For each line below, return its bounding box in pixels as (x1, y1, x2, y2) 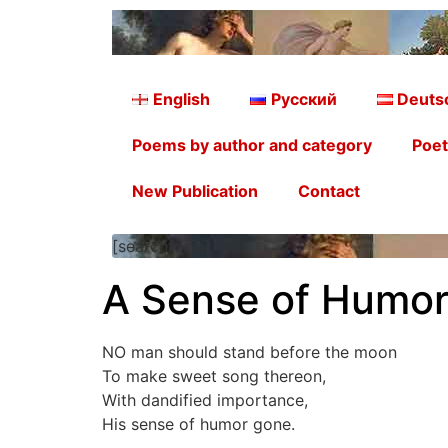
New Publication (132, 181, 258, 201)
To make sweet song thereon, (102, 366, 326, 386)
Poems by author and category (132, 135, 372, 155)
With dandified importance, (102, 390, 308, 410)
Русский (270, 89, 337, 109)
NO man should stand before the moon (102, 342, 397, 362)
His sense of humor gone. (102, 414, 295, 434)
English (152, 89, 210, 109)
